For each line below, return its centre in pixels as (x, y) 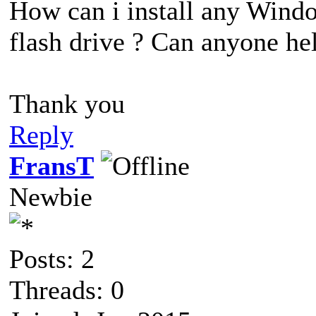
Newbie (51, 196)
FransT (51, 165)
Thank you (67, 103)
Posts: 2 (52, 259)
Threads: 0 (67, 290)
